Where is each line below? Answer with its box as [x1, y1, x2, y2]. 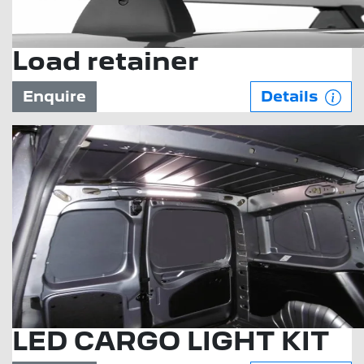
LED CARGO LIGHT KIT [12, 326, 329, 357]
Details [261, 88, 322, 105]
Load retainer [12, 45, 199, 76]
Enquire [23, 88, 86, 105]
